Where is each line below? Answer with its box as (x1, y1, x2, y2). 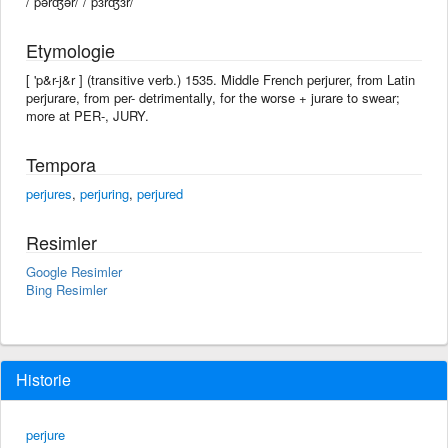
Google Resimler (26, 261, 122, 281)
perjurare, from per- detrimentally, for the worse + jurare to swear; (26, 87, 400, 107)
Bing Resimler (26, 279, 107, 299)
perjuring (80, 183, 129, 203)
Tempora (26, 150, 96, 177)
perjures (26, 183, 72, 203)
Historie (16, 367, 71, 391)
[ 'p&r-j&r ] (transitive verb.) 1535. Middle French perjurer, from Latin (26, 69, 415, 89)
